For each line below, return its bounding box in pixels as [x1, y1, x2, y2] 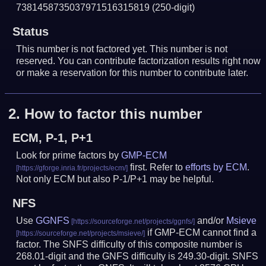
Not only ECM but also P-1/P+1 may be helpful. [16, 174, 214, 185]
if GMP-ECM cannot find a [145, 227, 257, 238]
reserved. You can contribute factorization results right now [16, 55, 261, 66]
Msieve [226, 216, 257, 226]
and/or [195, 216, 227, 226]
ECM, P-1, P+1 [12, 131, 93, 145]
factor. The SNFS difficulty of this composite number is [16, 239, 243, 250]
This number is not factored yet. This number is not [16, 43, 228, 54]
